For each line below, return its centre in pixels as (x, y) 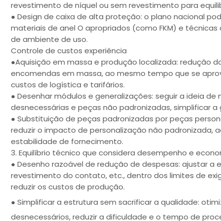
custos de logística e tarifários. (68, 85)
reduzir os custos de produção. (68, 187)
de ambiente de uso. (49, 39)
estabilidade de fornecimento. (67, 142)
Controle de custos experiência (69, 51)
